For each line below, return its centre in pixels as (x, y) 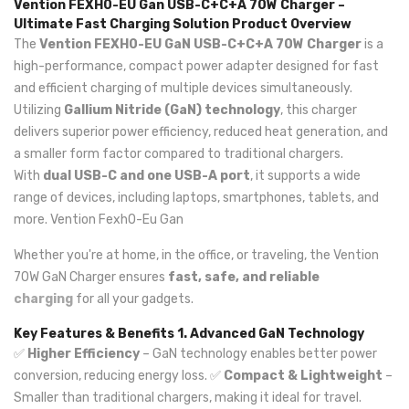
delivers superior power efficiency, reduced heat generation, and (201, 132)
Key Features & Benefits (94, 334)
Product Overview (292, 24)
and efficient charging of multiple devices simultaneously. (183, 88)
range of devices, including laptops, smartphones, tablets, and (196, 198)
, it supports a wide (305, 176)
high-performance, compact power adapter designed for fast (196, 66)
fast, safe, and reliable (244, 277)
